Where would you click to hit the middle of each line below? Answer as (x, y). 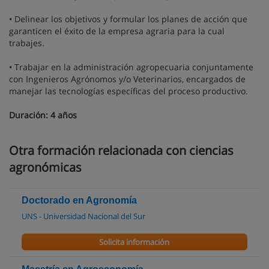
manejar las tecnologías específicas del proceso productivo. (128, 91)
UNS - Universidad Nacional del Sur (83, 216)
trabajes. (27, 43)
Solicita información (134, 242)
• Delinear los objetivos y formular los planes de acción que (128, 19)
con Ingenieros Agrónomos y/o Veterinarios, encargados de (127, 79)
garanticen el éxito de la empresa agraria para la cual (117, 31)
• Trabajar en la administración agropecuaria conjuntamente (131, 67)
